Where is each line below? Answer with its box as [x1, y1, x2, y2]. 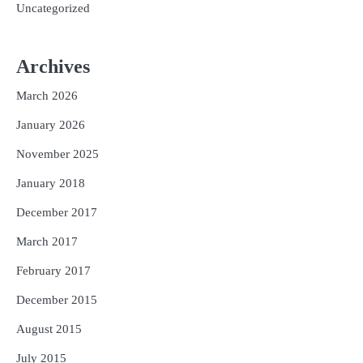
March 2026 [16, 88, 78, 102]
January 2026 [16, 117, 85, 131]
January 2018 [16, 176, 85, 190]
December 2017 [16, 205, 97, 219]
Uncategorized [16, 2, 90, 15]
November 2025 [16, 147, 99, 160]
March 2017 [16, 234, 78, 248]
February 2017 [16, 263, 91, 277]
